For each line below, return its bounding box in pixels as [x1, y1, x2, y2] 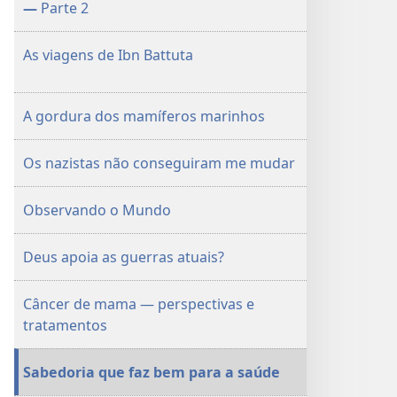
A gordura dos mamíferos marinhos [23, 106, 265, 126]
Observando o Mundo [23, 200, 171, 220]
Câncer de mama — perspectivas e [23, 294, 254, 314]
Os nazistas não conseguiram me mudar [23, 153, 295, 173]
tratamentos [23, 315, 107, 335]
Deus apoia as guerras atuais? [23, 247, 224, 267]
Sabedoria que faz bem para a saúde [23, 362, 280, 382]
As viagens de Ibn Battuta [23, 45, 193, 65]
